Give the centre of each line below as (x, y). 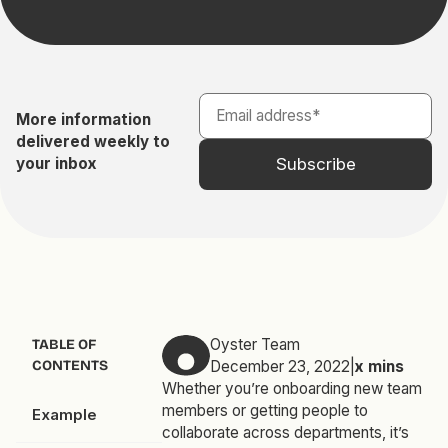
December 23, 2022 (279, 367)
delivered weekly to (92, 141)
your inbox (56, 163)
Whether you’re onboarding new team (291, 389)
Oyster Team (254, 345)
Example (64, 415)
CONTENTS (69, 366)
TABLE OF (63, 345)
